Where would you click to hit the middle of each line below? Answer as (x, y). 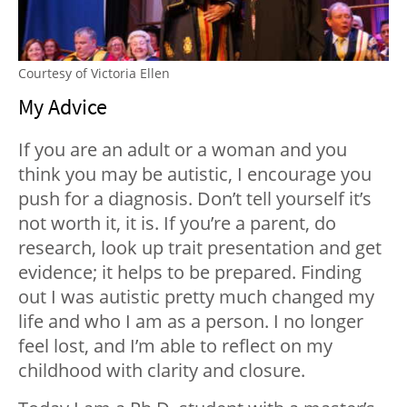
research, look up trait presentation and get (200, 248)
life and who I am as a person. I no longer (191, 322)
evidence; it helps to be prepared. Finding (190, 273)
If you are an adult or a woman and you (183, 150)
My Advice (63, 107)
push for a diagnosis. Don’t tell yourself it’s (195, 199)
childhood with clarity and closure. (162, 371)
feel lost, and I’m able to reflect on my (175, 346)
